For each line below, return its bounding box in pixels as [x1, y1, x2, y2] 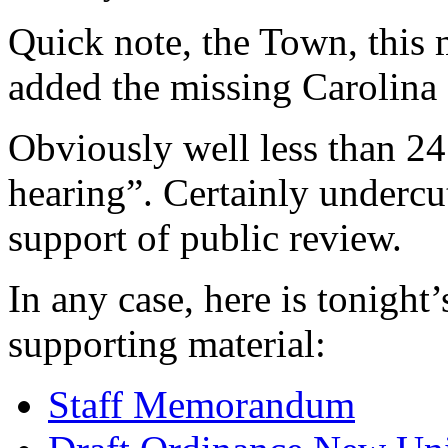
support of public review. [8, 216, 402, 260]
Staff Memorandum [48, 383, 355, 427]
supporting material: [8, 322, 326, 366]
